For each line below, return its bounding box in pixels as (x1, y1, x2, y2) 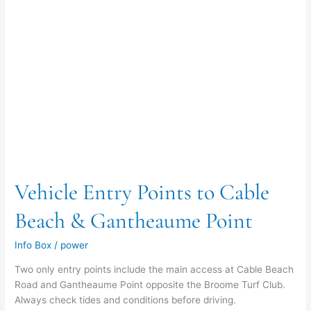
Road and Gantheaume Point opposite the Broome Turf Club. (15, 278, 286, 290)
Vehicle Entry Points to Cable (15, 178, 270, 205)
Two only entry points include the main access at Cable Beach (15, 263, 294, 275)
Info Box (15, 239, 52, 251)
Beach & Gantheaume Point (15, 206, 253, 234)
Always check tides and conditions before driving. (15, 294, 237, 305)
